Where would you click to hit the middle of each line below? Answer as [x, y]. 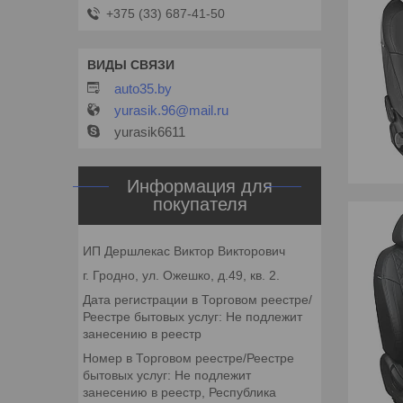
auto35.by [143, 89]
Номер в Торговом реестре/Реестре [188, 358]
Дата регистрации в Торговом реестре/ [197, 300]
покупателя [200, 205]
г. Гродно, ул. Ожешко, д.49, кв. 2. [181, 276]
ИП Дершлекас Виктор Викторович [184, 251]
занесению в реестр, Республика [179, 393]
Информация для [200, 187]
